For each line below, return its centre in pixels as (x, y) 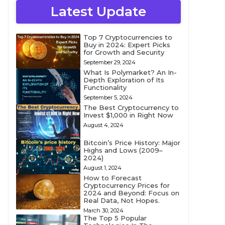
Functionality (105, 87)
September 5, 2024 (108, 97)
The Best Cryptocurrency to (131, 107)
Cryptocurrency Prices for (126, 185)
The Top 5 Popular (115, 218)
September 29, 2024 (109, 62)
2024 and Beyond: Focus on (131, 193)
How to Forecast (112, 178)
